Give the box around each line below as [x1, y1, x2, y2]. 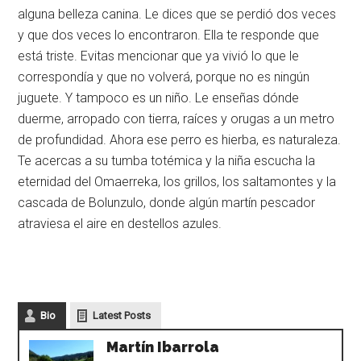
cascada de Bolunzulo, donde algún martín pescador [18, 194, 316, 210]
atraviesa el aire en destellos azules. [18, 215, 222, 231]
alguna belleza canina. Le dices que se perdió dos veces [18, 6, 337, 22]
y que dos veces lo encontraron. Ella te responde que [18, 27, 320, 43]
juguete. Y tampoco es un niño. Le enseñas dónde [18, 89, 300, 106]
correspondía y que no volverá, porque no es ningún [18, 68, 310, 85]
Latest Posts [93, 309, 151, 322]
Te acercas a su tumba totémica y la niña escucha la [18, 152, 316, 168]
